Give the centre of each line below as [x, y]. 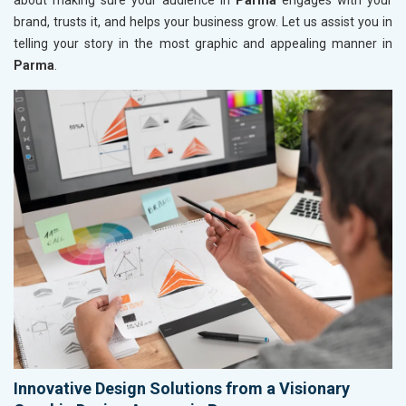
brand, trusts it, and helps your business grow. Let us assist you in [203, 22]
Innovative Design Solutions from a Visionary [182, 388]
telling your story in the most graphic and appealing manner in [203, 44]
